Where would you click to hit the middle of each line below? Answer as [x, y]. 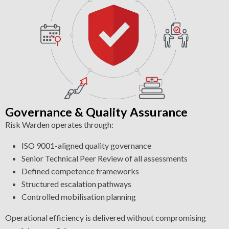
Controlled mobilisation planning [79, 197]
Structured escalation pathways [76, 184]
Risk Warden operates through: [59, 125]
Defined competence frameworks [80, 171]
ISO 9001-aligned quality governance [86, 146]
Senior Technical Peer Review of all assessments [105, 158]
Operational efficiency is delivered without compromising [106, 218]
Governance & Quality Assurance [96, 112]
